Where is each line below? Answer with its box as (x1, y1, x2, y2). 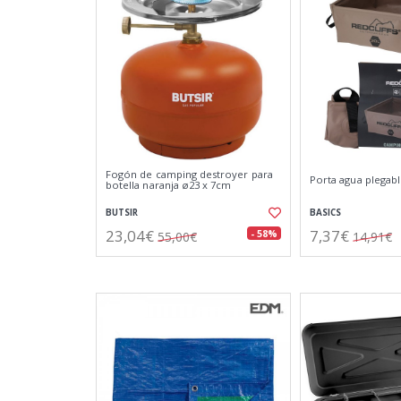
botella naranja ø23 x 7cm (106, 178, 232, 192)
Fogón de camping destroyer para (106, 167, 273, 181)
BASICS (310, 207, 341, 218)
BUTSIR (106, 207, 138, 218)
